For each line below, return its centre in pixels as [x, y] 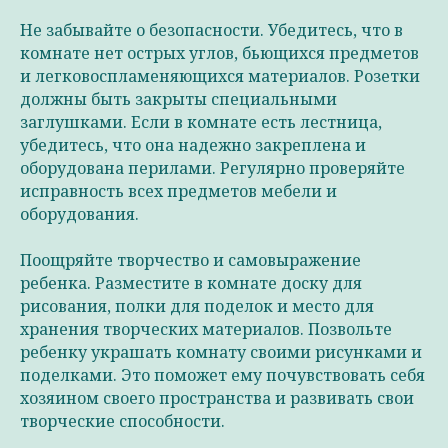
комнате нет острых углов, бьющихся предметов [219, 53]
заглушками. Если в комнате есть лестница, [201, 122]
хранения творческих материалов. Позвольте [206, 329]
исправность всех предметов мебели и [178, 191]
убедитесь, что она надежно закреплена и [193, 145]
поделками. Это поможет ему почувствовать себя [222, 375]
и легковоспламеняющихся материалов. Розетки [220, 76]
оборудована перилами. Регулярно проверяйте [212, 168]
